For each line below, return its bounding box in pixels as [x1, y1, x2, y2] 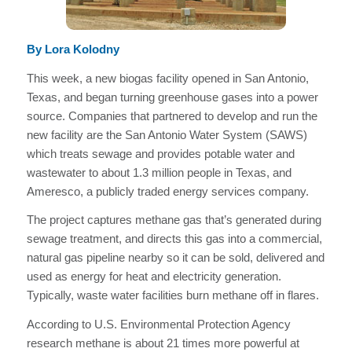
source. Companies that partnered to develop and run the [26, 108, 317, 123]
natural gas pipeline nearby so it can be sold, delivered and [26, 251, 324, 265]
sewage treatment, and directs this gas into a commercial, [26, 232, 322, 246]
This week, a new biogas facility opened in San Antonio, [26, 71, 309, 85]
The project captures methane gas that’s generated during [26, 213, 321, 227]
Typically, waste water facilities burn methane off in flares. [26, 288, 319, 302]
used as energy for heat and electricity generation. [26, 269, 281, 284]
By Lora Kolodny [26, 42, 119, 56]
